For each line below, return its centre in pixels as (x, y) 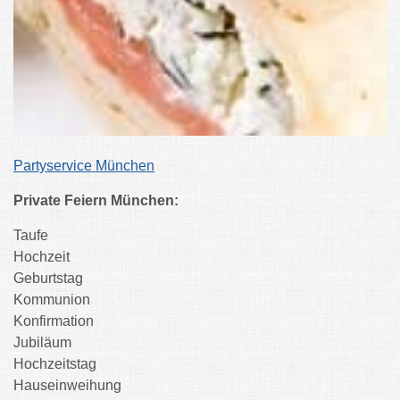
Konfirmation (54, 321)
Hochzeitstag (55, 364)
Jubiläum (42, 343)
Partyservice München (84, 166)
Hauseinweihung (67, 386)
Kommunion (52, 300)
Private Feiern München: (96, 201)
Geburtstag (48, 279)
